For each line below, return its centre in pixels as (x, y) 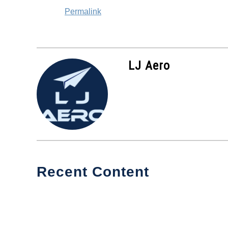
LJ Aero (149, 66)
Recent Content (93, 172)
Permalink (83, 11)
